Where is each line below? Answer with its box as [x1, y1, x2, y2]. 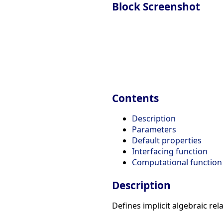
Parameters [132, 124, 176, 135]
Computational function [132, 157, 222, 168]
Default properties [132, 135, 202, 146]
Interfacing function [132, 146, 208, 157]
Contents [112, 91, 159, 106]
